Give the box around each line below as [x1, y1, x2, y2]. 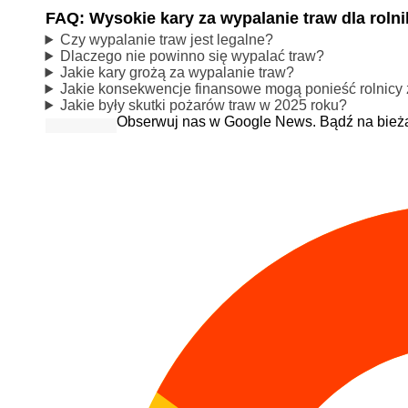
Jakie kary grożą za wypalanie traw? [60, 64, 295, 80]
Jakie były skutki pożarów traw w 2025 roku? [60, 97, 348, 113]
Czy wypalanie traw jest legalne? [60, 31, 274, 47]
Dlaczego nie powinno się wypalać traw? [60, 47, 325, 64]
